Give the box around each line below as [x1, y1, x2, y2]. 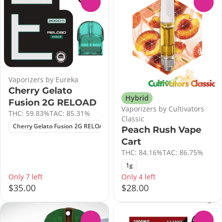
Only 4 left [121, 172, 156, 182]
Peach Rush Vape [121, 124, 201, 136]
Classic [121, 114, 144, 124]
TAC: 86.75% [163, 148, 203, 158]
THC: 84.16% [121, 148, 163, 158]
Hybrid [125, 93, 149, 103]
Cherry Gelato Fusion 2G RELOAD [13, 122, 108, 131]
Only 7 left [8, 172, 43, 182]
